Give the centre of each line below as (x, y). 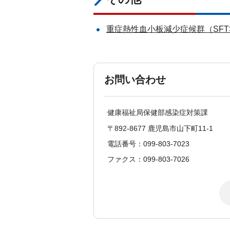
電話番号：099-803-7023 (148, 144)
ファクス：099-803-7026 (148, 159)
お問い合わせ (135, 80)
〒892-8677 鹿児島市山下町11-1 (160, 128)
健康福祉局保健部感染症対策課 (158, 113)
